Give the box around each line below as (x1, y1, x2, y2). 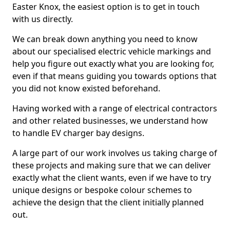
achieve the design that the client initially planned (12, 197, 204, 208)
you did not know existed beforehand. (12, 83, 160, 94)
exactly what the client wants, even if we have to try (12, 172, 211, 183)
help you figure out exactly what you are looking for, (12, 58, 214, 69)
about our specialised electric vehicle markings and (12, 46, 211, 57)
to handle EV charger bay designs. (12, 127, 144, 139)
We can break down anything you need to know (12, 33, 198, 45)
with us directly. (12, 13, 73, 25)
